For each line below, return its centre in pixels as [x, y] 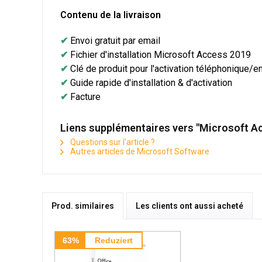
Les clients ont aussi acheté [189, 206]
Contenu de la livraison [111, 15]
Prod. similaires [83, 206]
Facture [85, 96]
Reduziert [113, 240]
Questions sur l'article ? [112, 142]
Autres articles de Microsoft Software [139, 151]
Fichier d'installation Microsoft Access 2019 [161, 54]
